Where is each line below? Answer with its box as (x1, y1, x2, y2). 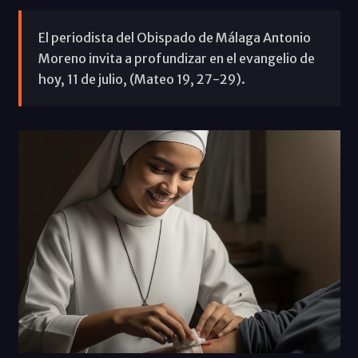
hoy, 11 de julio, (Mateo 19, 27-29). (38, 70, 245, 87)
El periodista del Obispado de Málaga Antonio (38, 29, 311, 46)
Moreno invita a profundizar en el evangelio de (38, 50, 315, 66)
